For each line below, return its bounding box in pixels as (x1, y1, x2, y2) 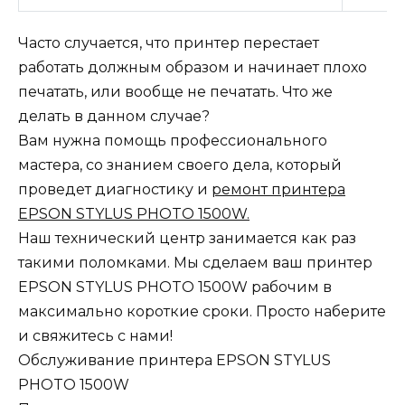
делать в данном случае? (18, 108, 210, 126)
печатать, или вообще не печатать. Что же (18, 83, 333, 101)
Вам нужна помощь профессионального (18, 132, 327, 150)
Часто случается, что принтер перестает (18, 34, 319, 52)
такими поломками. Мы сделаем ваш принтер (18, 254, 372, 272)
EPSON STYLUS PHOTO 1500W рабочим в (18, 278, 332, 297)
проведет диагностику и (18, 181, 212, 199)
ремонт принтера (212, 181, 345, 199)
